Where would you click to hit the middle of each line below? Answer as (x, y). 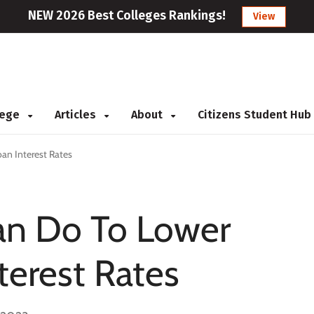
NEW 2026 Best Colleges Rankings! (127, 15)
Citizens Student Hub (254, 115)
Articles (77, 115)
